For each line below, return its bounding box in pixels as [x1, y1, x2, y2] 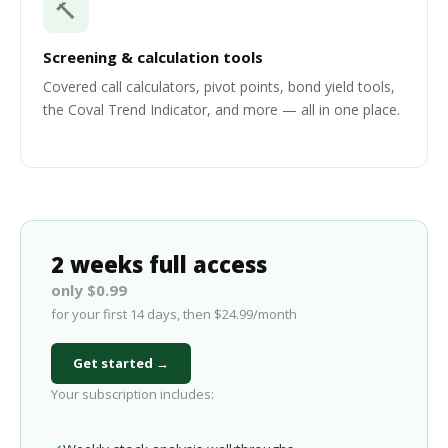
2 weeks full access [51, 249, 267, 279]
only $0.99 [51, 280, 127, 300]
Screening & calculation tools [43, 47, 263, 67]
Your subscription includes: [51, 385, 214, 403]
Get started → [73, 354, 169, 372]
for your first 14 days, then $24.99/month [51, 305, 297, 323]
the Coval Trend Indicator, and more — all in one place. [43, 100, 400, 119]
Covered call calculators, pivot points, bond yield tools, [43, 77, 395, 96]
